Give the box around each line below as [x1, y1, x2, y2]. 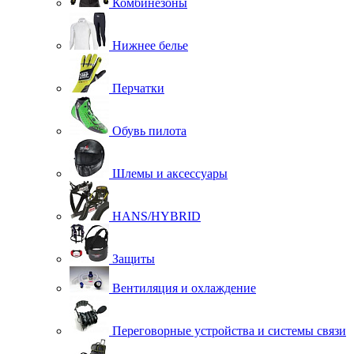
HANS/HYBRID [112, 209, 201, 223]
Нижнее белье [112, 38, 188, 52]
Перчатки [112, 81, 164, 95]
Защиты [112, 251, 155, 265]
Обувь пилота [112, 123, 186, 137]
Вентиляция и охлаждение [112, 281, 256, 295]
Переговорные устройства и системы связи [112, 323, 346, 337]
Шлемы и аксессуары [112, 166, 228, 180]
